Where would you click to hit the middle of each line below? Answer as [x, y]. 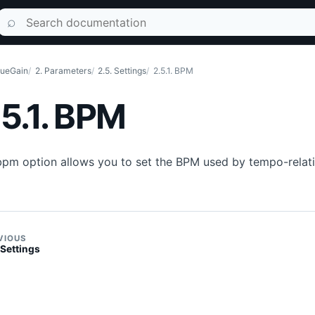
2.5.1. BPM [173, 70]
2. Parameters [63, 70]
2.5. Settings [122, 70]
